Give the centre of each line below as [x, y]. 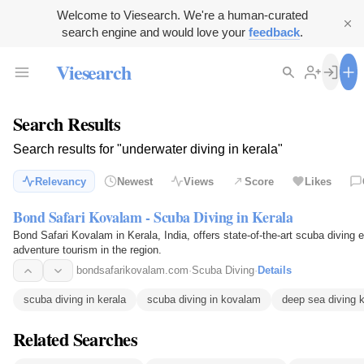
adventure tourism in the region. [87, 250]
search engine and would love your [155, 32]
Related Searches [76, 339]
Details [275, 271]
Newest [135, 181]
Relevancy [61, 181]
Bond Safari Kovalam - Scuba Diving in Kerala [153, 217]
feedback [274, 32]
